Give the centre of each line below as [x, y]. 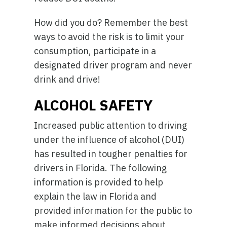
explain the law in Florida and [96, 196]
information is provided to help [99, 182]
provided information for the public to [113, 211]
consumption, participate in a [95, 51]
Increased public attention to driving [111, 125]
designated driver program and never [113, 65]
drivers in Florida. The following [101, 168]
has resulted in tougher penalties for [111, 154]
